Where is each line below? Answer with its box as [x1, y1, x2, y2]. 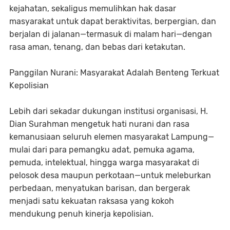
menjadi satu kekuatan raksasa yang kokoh [9, 196, 174, 206]
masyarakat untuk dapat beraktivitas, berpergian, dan [9, 16, 216, 27]
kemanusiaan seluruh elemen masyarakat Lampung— [9, 132, 214, 142]
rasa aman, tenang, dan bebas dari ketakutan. [9, 42, 185, 52]
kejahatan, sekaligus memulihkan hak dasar [9, 4, 176, 14]
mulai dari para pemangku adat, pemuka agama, [9, 145, 195, 155]
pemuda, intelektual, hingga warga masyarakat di [9, 158, 199, 168]
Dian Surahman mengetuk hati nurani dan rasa [9, 119, 189, 129]
